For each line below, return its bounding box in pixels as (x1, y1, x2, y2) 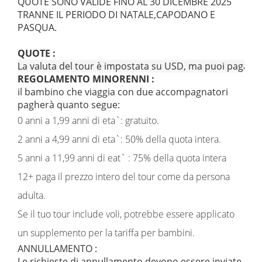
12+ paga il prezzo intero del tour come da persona (18, 170, 230, 183)
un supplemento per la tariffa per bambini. (18, 226, 195, 239)
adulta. (18, 189, 46, 202)
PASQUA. (18, 21, 57, 34)
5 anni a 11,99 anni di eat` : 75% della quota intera (18, 151, 226, 164)
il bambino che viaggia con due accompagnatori (18, 85, 228, 98)
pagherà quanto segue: (18, 98, 120, 111)
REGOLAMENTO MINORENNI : (18, 73, 154, 85)
